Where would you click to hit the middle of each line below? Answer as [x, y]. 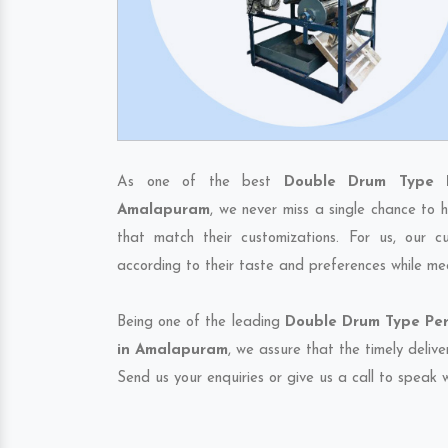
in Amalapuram [172, 350]
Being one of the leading [201, 322]
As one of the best [200, 182]
